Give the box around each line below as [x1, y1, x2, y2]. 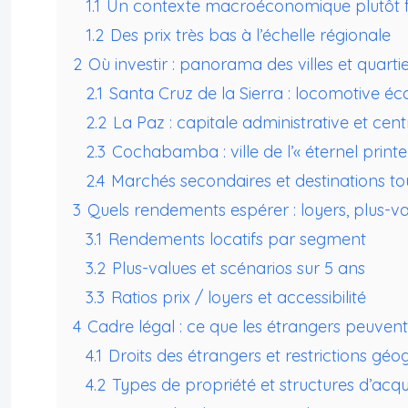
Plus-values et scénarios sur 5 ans [112, 258, 365, 280]
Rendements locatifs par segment [108, 229, 366, 250]
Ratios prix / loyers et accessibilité [111, 287, 366, 309]
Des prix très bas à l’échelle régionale [110, 25, 391, 46]
